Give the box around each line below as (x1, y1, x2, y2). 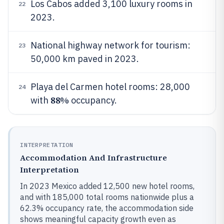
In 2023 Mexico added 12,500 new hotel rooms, (20, 181, 194, 191)
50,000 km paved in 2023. (30, 53, 139, 64)
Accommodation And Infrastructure (20, 152, 167, 163)
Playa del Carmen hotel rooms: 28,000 (30, 81, 190, 92)
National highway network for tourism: (30, 39, 190, 51)
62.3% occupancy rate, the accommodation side (20, 203, 193, 213)
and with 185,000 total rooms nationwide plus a (20, 192, 194, 202)
